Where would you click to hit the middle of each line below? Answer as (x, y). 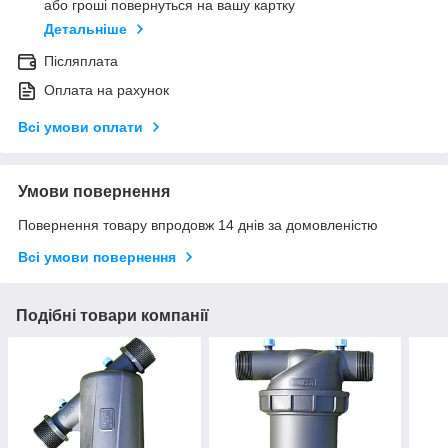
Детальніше (85, 29)
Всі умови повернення (97, 257)
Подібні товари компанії (112, 316)
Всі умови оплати (80, 127)
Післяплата (81, 61)
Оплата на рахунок (106, 90)
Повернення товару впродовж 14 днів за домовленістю (198, 225)
